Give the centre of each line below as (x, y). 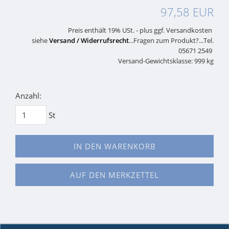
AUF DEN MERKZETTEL (114, 175)
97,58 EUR (187, 12)
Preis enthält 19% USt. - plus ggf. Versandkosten (141, 31)
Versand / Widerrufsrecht (89, 41)
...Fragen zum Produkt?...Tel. (171, 41)
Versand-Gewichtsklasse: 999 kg (166, 61)
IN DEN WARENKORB (114, 146)
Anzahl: (28, 96)
